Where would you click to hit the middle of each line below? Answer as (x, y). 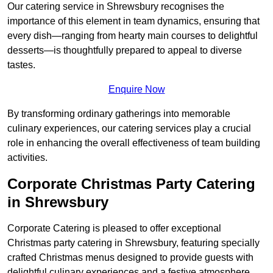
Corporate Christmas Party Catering (131, 184)
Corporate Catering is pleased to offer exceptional (114, 229)
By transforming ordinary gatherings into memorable (119, 114)
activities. (27, 158)
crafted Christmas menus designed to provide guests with (130, 258)
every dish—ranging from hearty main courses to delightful (133, 36)
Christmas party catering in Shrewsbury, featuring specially (133, 243)
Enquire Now (136, 90)
